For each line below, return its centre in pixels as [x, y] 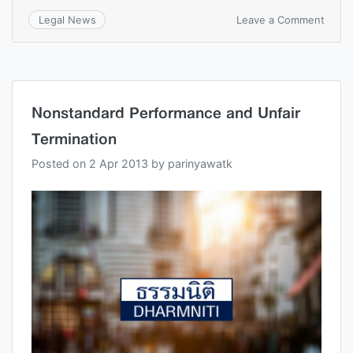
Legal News [67, 20]
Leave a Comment [281, 19]
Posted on [60, 164]
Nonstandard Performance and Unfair [166, 113]
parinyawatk [200, 164]
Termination [74, 139]
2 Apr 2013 [119, 164]
